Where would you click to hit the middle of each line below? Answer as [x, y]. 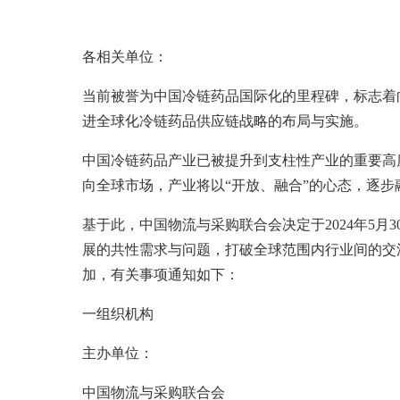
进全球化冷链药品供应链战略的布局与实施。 [225, 121]
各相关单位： [125, 56]
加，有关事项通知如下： [161, 274]
